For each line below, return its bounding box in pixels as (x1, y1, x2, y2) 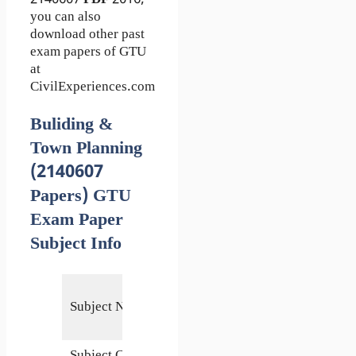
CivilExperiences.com (30, 78, 155, 96)
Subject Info (30, 232, 122, 256)
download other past (30, 25, 145, 44)
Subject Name (69, 298, 148, 316)
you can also (30, 8, 101, 26)
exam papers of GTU (30, 43, 146, 61)
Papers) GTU (30, 184, 131, 208)
